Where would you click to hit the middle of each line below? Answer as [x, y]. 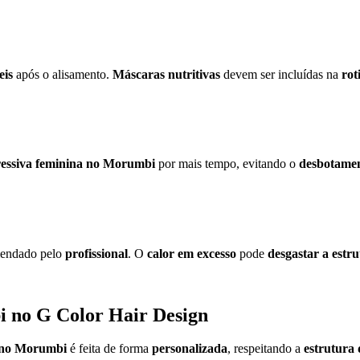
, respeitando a [266, 349]
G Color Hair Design [122, 315]
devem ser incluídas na [281, 74]
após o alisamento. [63, 74]
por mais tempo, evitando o [227, 164]
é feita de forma [109, 349]
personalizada [190, 349]
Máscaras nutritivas [166, 74]
